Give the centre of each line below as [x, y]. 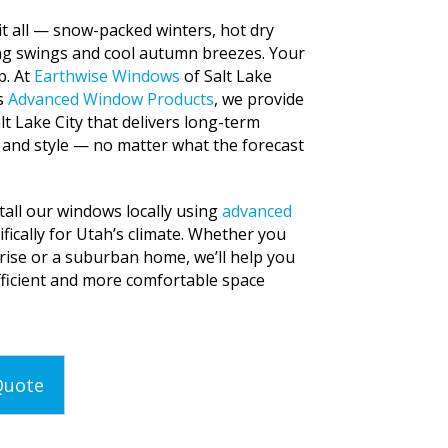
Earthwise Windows [107, 76]
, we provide [259, 99]
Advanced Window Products [111, 99]
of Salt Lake [226, 76]
